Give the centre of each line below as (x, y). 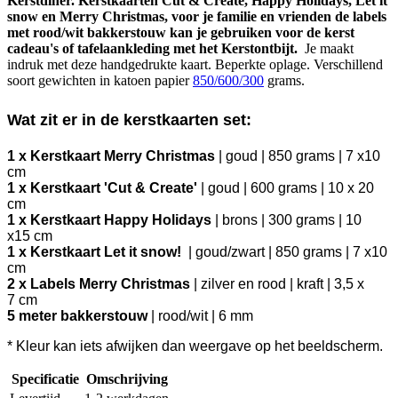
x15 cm (32, 235)
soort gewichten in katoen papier (100, 81)
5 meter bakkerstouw (77, 315)
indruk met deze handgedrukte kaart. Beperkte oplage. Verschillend (195, 65)
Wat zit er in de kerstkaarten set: (129, 119)
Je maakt (326, 49)
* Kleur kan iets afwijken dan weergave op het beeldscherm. (195, 346)
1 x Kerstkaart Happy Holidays (109, 219)
